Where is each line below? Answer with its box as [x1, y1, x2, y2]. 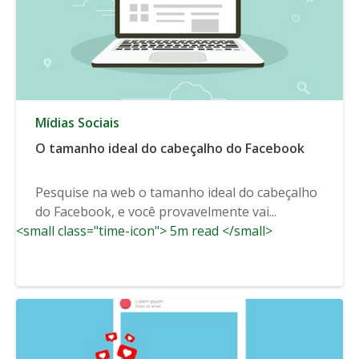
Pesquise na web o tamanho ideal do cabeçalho [35, 183, 317, 201]
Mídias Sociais [35, 113, 119, 131]
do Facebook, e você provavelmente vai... [35, 202, 276, 220]
